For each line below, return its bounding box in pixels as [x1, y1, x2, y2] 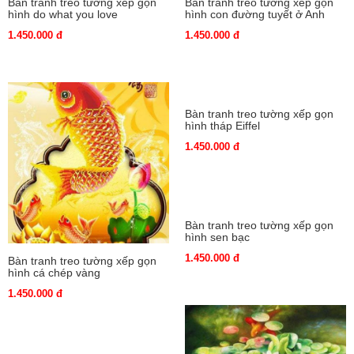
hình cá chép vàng [8, 265, 100, 279]
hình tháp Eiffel [185, 119, 260, 132]
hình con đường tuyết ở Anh [185, 7, 325, 21]
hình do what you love [8, 7, 118, 21]
